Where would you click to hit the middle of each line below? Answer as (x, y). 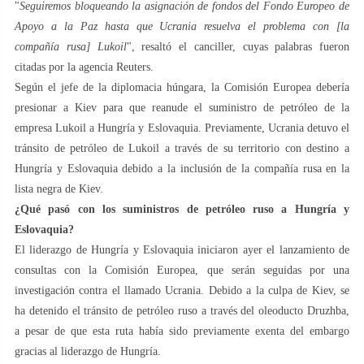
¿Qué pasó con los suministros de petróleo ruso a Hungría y (182, 209)
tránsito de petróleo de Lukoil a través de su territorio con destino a (182, 148)
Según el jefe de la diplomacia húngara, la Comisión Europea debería (182, 87)
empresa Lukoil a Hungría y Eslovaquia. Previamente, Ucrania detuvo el (182, 128)
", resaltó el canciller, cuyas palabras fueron (238, 46)
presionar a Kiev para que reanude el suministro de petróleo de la (182, 107)
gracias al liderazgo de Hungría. (88, 351)
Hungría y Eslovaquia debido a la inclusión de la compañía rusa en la (182, 168)
